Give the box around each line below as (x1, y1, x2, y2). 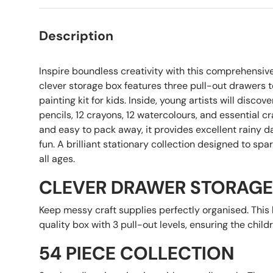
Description (39, 27, 113, 44)
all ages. (39, 152, 75, 165)
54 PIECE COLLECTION (39, 241, 234, 265)
